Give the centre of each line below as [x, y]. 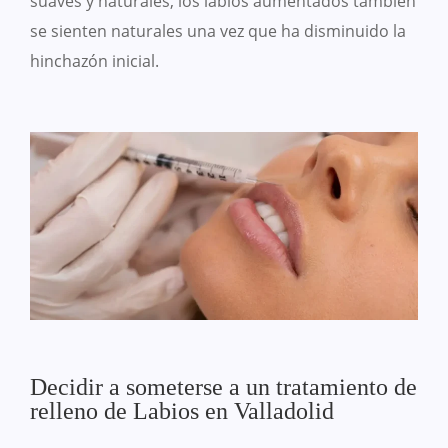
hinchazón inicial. [94, 61]
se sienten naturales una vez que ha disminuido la [218, 31]
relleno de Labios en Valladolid [182, 410]
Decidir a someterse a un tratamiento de [223, 386]
